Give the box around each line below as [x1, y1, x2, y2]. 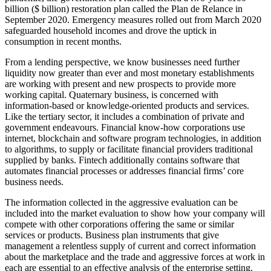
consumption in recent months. [5, 36, 122, 47]
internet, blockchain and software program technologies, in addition [5, 133, 261, 144]
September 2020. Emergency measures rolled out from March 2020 [5, 15, 261, 25]
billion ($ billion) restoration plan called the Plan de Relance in [5, 4, 243, 15]
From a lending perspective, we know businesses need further [5, 57, 240, 68]
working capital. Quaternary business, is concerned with [5, 90, 218, 100]
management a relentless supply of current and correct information [5, 241, 256, 252]
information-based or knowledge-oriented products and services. [5, 100, 249, 111]
